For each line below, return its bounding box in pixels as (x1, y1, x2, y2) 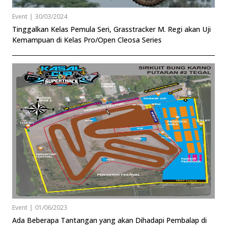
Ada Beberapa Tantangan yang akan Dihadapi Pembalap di (12, 215, 207, 225)
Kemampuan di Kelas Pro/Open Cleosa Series (12, 34, 162, 45)
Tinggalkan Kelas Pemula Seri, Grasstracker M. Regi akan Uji (12, 24, 211, 34)
